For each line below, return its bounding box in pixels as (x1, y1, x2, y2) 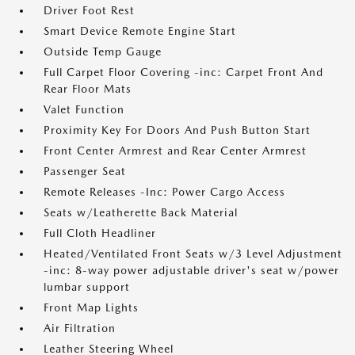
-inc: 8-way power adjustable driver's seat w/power (44, 264, 339, 277)
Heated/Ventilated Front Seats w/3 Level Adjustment (44, 247, 342, 260)
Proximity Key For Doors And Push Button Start (44, 124, 311, 136)
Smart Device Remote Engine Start (44, 25, 236, 37)
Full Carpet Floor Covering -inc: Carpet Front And (44, 66, 323, 78)
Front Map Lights (44, 301, 139, 314)
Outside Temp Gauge (44, 45, 162, 58)
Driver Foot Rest (44, 4, 135, 17)
